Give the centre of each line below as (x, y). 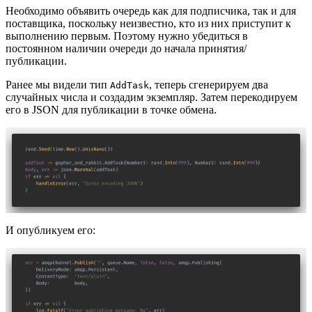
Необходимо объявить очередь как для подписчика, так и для (151, 10)
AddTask (130, 85)
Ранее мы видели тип (58, 84)
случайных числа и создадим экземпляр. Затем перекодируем (151, 97)
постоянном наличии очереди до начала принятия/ (126, 48)
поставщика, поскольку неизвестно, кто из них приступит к (148, 23)
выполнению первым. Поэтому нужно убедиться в (127, 36)
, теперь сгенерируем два (209, 84)
